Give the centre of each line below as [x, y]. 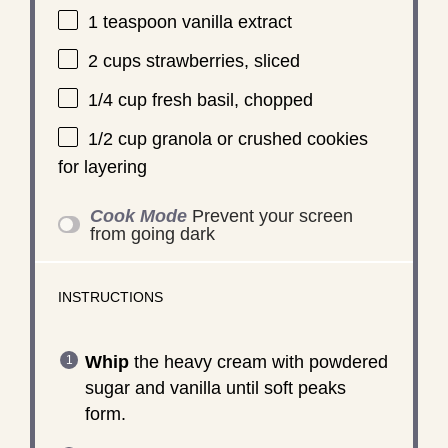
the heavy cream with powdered [258, 361]
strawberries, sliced [220, 61]
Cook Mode [139, 215]
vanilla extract [234, 22]
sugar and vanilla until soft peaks [215, 387]
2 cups [114, 61]
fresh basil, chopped [229, 100]
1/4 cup [117, 100]
